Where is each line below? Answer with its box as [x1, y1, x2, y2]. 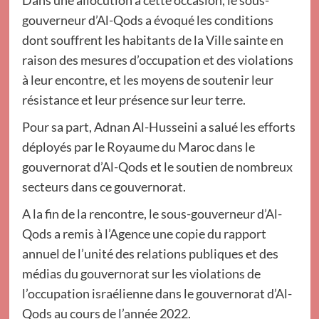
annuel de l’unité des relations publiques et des [21, 246, 278, 262]
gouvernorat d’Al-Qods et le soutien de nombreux [21, 159, 293, 175]
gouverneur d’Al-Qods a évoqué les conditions [21, 12, 273, 28]
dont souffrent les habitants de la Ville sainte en [21, 32, 283, 48]
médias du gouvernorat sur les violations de [21, 266, 261, 282]
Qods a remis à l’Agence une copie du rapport [21, 226, 266, 242]
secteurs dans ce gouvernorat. [21, 179, 186, 195]
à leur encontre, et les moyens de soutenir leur [21, 72, 273, 88]
